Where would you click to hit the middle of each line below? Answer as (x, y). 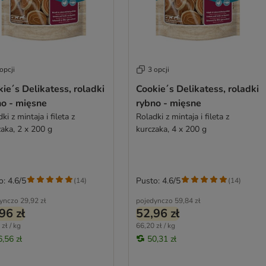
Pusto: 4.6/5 (158, 180)
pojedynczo (154, 200)
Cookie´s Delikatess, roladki (197, 89)
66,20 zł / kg (155, 225)
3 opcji (158, 69)
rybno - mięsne (168, 103)
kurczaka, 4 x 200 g (171, 129)
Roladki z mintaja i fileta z (182, 116)
